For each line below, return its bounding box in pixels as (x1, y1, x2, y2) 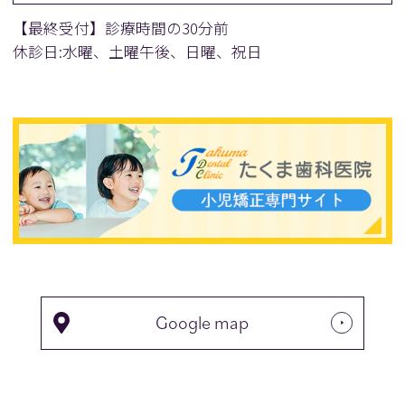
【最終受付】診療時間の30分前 (13, 17, 230, 40)
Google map (155, 310, 250, 335)
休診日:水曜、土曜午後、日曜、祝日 (13, 41, 263, 63)
